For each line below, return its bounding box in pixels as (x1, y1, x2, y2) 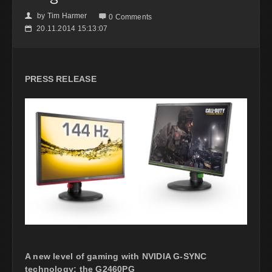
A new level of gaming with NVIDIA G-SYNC (25, 251, 207, 261)
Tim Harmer (47, 11, 87, 20)
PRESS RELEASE (25, 73, 97, 84)
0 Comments (109, 12, 152, 21)
